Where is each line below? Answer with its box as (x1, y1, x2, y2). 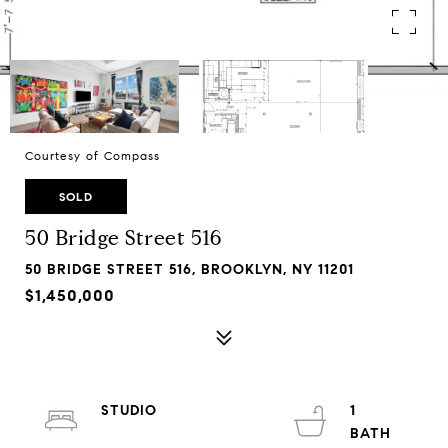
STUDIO (101, 402, 157, 419)
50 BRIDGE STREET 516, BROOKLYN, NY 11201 (25, 261, 354, 278)
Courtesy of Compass (25, 148, 160, 163)
